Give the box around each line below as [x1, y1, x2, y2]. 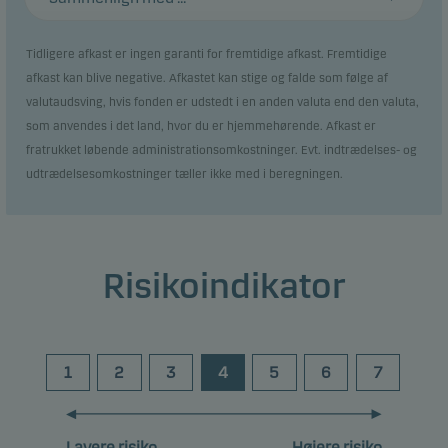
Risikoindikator [102, 264, 346, 308]
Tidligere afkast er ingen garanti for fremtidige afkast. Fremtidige [26, 47, 387, 61]
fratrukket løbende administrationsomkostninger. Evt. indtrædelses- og [26, 143, 417, 157]
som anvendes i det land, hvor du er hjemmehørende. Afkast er [26, 119, 376, 133]
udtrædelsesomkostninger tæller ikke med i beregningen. [26, 167, 343, 181]
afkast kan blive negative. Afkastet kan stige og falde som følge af [26, 71, 388, 85]
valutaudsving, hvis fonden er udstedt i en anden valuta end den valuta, [26, 95, 419, 109]
